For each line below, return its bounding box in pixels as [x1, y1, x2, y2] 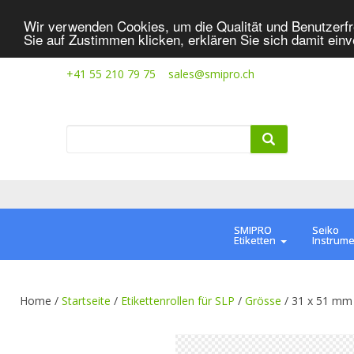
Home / [20, 293, 62, 309]
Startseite [62, 293, 111, 309]
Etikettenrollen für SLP [121, 293, 235, 309]
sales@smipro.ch [168, 66, 254, 81]
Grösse [245, 293, 281, 309]
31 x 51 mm [292, 293, 352, 309]
